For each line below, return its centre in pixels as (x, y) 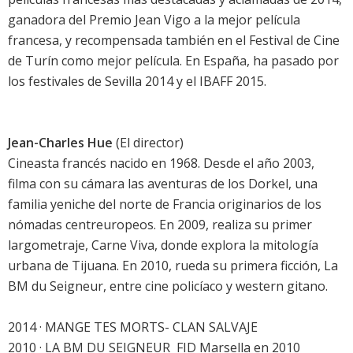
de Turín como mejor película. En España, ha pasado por (173, 61)
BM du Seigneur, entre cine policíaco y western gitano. (168, 286)
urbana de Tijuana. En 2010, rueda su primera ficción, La (173, 266)
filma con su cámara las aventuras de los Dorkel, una (163, 184)
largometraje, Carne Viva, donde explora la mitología (163, 245)
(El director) (148, 143)
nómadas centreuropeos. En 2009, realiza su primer (160, 225)
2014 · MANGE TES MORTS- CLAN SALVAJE (133, 327)
